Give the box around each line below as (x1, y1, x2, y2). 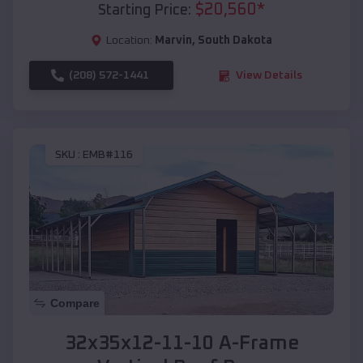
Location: (106, 35, 152, 47)
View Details (236, 70, 302, 82)
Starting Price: (98, 3, 191, 19)
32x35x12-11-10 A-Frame (64, 334, 299, 354)
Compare (50, 297, 100, 310)
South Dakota (198, 35, 272, 47)
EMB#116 (83, 148, 133, 160)
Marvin (155, 35, 192, 47)
